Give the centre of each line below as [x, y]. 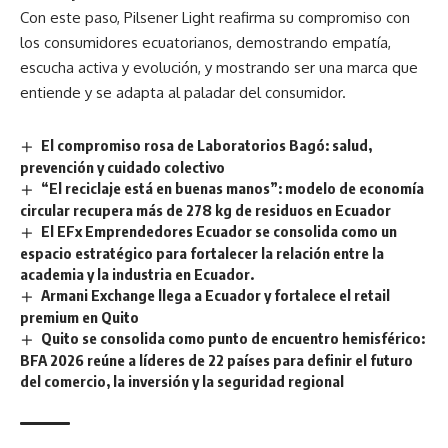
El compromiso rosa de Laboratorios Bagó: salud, [207, 145]
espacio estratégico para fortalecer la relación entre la [202, 252]
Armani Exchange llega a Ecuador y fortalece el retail [216, 294]
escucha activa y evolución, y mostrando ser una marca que [219, 68]
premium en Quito [79, 316]
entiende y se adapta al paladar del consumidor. [183, 93]
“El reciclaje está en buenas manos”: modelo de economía [233, 188]
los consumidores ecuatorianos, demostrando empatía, [205, 43]
